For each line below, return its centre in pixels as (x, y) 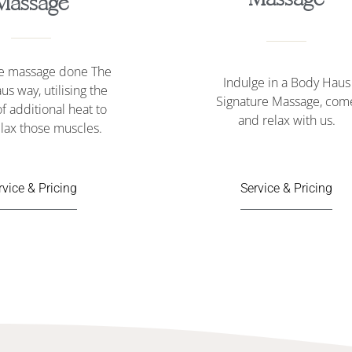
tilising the (79, 90)
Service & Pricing (286, 188)
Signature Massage (268, 101)
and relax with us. (286, 120)
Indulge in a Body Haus (286, 82)
